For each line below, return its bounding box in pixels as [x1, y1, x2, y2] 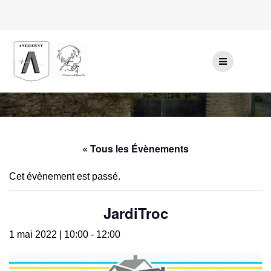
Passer [135, 31, 165, 41]
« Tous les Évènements [82, 141, 189, 155]
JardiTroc [103, 202, 168, 223]
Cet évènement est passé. [9, 171, 120, 181]
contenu [135, 56, 169, 67]
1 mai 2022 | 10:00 [9, 229, 88, 240]
